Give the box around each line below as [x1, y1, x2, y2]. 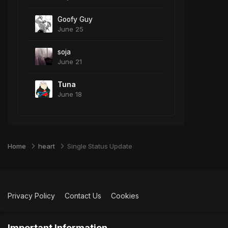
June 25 [58, 25, 83, 34]
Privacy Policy [8, 191, 55, 200]
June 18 [58, 90, 82, 99]
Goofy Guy [58, 15, 93, 24]
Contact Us [65, 191, 101, 200]
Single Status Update [67, 141, 132, 150]
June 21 [58, 58, 82, 66]
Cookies [111, 191, 139, 200]
